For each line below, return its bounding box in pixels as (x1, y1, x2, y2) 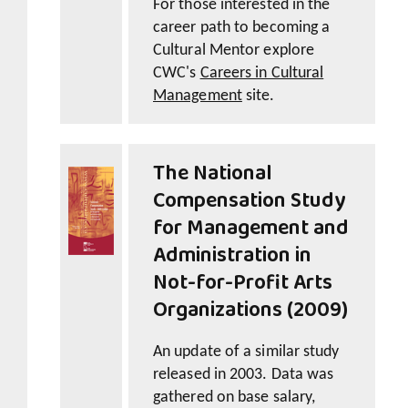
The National (153, 157, 272, 192)
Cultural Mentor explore (153, 42, 315, 60)
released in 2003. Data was (153, 366, 334, 384)
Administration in (153, 239, 311, 274)
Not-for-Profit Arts (153, 266, 332, 301)
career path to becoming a (153, 19, 331, 37)
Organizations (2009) (153, 293, 348, 329)
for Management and (153, 211, 349, 247)
